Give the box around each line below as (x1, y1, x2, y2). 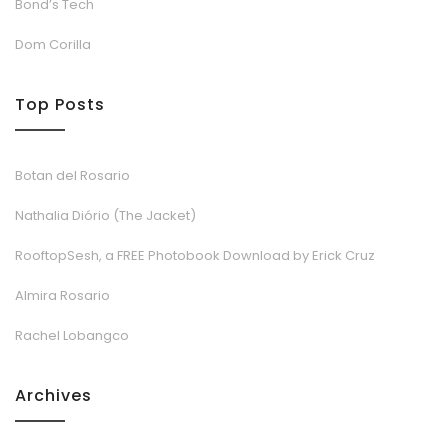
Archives (15, 383, 92, 407)
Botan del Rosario (15, 165, 130, 185)
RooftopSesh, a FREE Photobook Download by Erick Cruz (15, 245, 375, 265)
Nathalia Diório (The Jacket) (15, 205, 196, 225)
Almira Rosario (15, 285, 110, 305)
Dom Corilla (15, 34, 91, 54)
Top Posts (15, 92, 105, 116)
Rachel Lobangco (15, 325, 129, 345)
